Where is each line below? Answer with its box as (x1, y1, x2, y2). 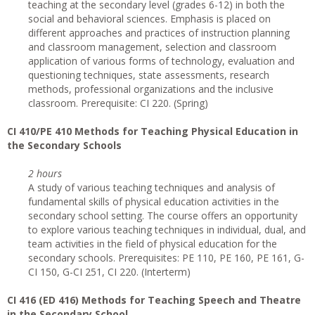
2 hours (28, 167, 62, 180)
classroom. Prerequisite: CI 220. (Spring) (28, 96, 208, 110)
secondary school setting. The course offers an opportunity (28, 209, 297, 222)
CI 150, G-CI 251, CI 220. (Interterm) (28, 265, 191, 278)
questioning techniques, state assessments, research (28, 68, 269, 82)
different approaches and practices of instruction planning (28, 26, 290, 39)
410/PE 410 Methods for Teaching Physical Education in (19, 124, 298, 138)
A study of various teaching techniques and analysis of (28, 181, 275, 194)
